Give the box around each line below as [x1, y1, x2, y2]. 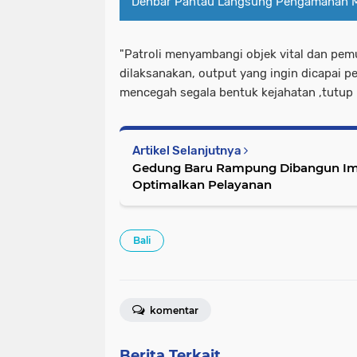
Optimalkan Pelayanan [132, 176, 272, 192]
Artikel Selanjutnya [132, 143, 244, 158]
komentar [147, 304, 198, 316]
